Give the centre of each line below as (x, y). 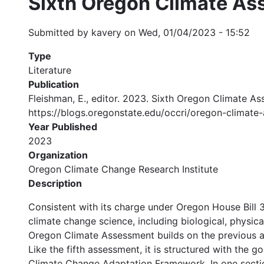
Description (55, 183)
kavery (106, 32)
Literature (50, 70)
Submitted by (60, 32)
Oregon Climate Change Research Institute (123, 169)
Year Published (63, 126)
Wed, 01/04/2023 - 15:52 (194, 32)
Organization (58, 155)
